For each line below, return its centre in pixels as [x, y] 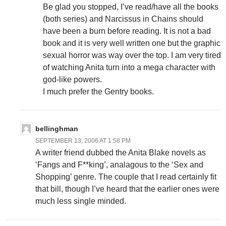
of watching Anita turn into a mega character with [129, 67]
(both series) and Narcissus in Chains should [123, 19]
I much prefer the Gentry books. [98, 91]
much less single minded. [81, 201]
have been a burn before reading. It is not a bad [127, 31]
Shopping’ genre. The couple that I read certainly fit [126, 177]
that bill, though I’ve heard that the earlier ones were [127, 189]
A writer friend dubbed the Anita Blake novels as [121, 152]
